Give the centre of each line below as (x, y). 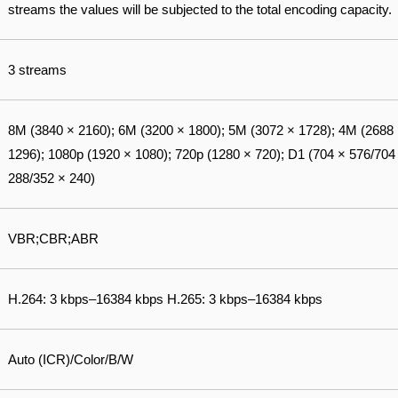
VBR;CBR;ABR (53, 239)
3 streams (37, 70)
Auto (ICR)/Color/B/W (71, 359)
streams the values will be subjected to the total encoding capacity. (200, 9)
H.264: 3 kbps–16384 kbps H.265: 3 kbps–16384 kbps (165, 299)
